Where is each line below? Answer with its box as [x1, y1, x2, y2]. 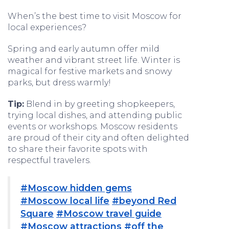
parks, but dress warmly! [8, 78, 111, 87]
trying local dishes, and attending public [8, 110, 182, 120]
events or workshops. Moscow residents [8, 122, 177, 131]
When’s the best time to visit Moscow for [8, 11, 181, 21]
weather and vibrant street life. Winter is [8, 55, 180, 65]
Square [20, 208, 54, 219]
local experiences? [8, 22, 86, 32]
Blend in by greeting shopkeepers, [24, 99, 175, 109]
